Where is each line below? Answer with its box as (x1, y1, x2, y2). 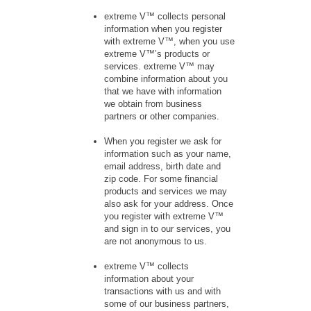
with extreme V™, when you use (104, 36, 235, 47)
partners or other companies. (104, 111, 219, 122)
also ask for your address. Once (104, 199, 233, 210)
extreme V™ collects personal (104, 11, 226, 22)
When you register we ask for (104, 136, 221, 147)
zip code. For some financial (104, 174, 218, 185)
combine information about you (104, 74, 228, 85)
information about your (104, 274, 194, 285)
